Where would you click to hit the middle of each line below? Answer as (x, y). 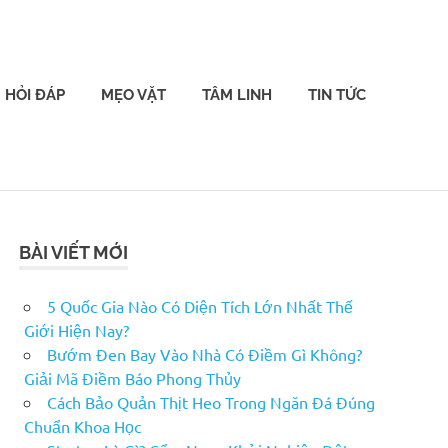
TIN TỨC (337, 94)
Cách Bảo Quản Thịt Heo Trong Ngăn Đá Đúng (211, 401)
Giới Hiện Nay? (76, 329)
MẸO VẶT (133, 94)
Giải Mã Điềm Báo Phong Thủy (132, 377)
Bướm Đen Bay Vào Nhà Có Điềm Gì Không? (204, 353)
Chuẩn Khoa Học (82, 425)
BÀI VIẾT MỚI (74, 252)
